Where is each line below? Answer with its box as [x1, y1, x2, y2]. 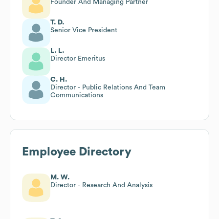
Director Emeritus [50, 55, 105, 62]
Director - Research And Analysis [50, 181, 153, 189]
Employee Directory [22, 146, 131, 158]
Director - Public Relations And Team [50, 84, 165, 91]
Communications [50, 91, 103, 99]
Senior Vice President [50, 26, 117, 34]
